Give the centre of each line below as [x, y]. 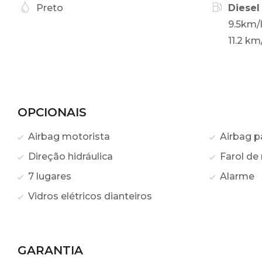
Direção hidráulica [69, 157]
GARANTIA [50, 251]
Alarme [236, 177]
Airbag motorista [68, 137]
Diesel [244, 8]
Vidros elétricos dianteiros [89, 196]
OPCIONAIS [52, 113]
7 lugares [49, 177]
